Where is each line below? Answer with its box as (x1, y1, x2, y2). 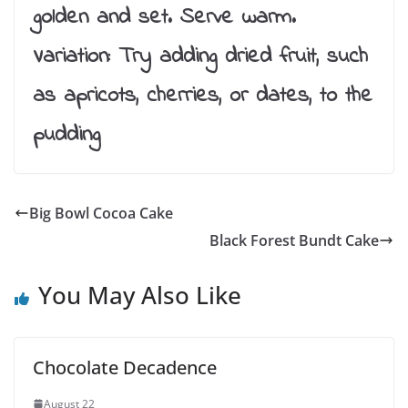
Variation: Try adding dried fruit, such (33, 40, 368, 73)
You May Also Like (38, 278, 241, 311)
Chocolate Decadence (33, 354, 217, 380)
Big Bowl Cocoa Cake (29, 202, 173, 223)
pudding (33, 118, 100, 151)
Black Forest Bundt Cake (209, 229, 379, 250)
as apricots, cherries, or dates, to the (33, 79, 372, 112)
